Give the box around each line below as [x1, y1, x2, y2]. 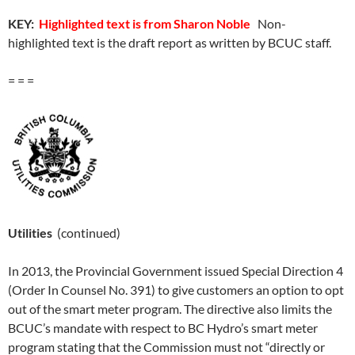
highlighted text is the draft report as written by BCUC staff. [8, 35, 331, 50]
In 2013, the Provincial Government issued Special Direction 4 [8, 263, 343, 278]
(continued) [52, 225, 120, 240]
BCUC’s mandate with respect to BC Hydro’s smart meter [8, 320, 318, 335]
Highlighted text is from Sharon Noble [39, 16, 250, 31]
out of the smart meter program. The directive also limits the [8, 301, 332, 316]
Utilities [8, 225, 52, 240]
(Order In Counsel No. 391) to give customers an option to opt [8, 282, 344, 297]
